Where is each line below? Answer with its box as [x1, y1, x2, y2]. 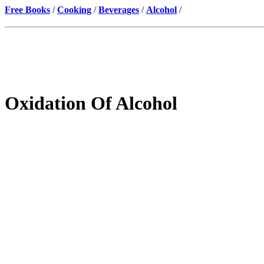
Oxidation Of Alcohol [5, 93, 177, 114]
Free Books [5, 5, 50, 15]
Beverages [98, 5, 139, 15]
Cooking [57, 5, 91, 15]
